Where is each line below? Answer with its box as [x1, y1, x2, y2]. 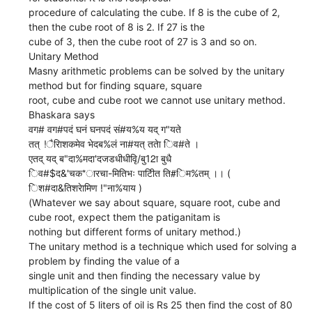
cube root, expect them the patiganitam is [29, 210, 221, 223]
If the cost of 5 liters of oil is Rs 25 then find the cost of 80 [29, 298, 293, 311]
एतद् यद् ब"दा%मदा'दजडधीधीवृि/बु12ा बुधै [29, 152, 172, 164]
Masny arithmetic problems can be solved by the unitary [29, 64, 286, 77]
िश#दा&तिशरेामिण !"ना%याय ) [29, 181, 143, 194]
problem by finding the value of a [29, 254, 180, 267]
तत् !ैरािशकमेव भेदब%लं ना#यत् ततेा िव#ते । [29, 137, 200, 150]
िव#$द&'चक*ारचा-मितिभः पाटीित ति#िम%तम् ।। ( [29, 166, 231, 179]
